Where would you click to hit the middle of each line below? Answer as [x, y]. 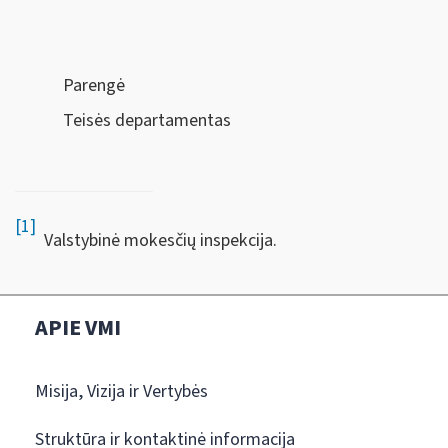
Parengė [94, 85]
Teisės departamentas [147, 120]
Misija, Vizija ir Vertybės [121, 391]
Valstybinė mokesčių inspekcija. [156, 240]
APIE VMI [78, 328]
